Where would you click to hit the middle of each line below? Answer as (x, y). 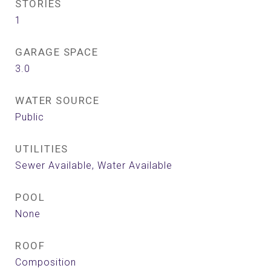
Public (30, 117)
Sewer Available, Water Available (94, 165)
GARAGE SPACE (57, 52)
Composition (46, 262)
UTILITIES (42, 149)
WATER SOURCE (57, 100)
